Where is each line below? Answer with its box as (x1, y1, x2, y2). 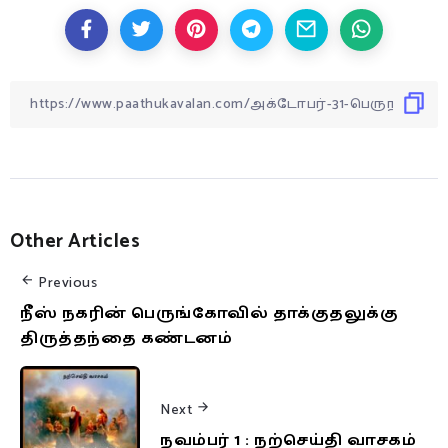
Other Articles (10, 225, 140, 257)
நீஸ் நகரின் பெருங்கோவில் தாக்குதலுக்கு (20, 299, 398, 327)
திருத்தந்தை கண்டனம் (20, 324, 232, 352)
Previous (38, 270, 97, 295)
